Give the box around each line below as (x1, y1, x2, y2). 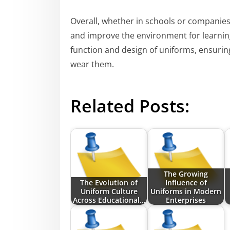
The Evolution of (80, 177, 138, 187)
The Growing (164, 168, 208, 179)
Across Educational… (72, 195, 145, 205)
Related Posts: (70, 93, 189, 118)
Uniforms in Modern (150, 186, 221, 196)
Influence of (165, 177, 207, 187)
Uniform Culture (80, 186, 138, 196)
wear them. (70, 58, 114, 70)
